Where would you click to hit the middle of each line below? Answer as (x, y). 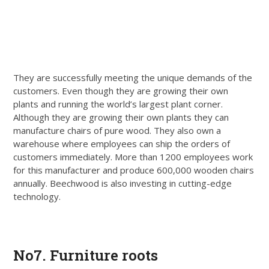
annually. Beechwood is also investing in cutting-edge (123, 183)
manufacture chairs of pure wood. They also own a (117, 130)
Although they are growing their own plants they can (121, 117)
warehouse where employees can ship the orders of (122, 143)
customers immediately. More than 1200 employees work (133, 156)
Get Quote (134, 221)
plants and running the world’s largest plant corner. (118, 104)
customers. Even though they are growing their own (121, 90)
